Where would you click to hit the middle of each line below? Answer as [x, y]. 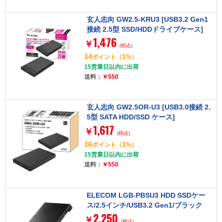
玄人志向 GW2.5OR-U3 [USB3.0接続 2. [148, 107]
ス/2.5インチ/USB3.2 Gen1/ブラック [144, 205]
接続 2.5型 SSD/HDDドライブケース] [145, 29]
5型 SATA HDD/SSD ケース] [131, 117]
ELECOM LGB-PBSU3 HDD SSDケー [146, 195]
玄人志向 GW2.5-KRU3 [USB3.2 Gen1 [147, 19]
